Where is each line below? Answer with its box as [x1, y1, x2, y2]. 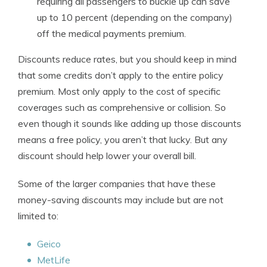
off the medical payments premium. [37, 27, 186, 39]
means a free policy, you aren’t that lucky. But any [18, 133, 228, 145]
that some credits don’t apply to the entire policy [18, 69, 223, 81]
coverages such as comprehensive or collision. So [18, 101, 226, 113]
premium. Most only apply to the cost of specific [18, 85, 221, 97]
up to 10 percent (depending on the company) [37, 11, 232, 23]
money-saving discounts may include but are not [18, 194, 223, 206]
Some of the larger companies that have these [18, 178, 216, 190]
